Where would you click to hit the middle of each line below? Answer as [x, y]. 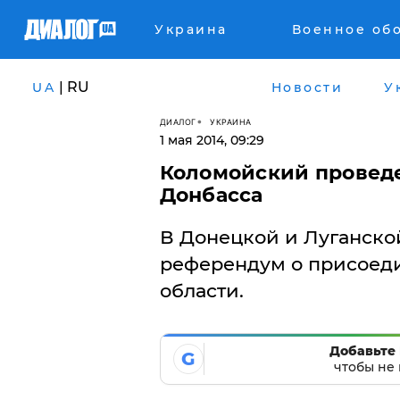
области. [201, 291]
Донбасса [211, 195]
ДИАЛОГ [178, 121]
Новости [307, 87]
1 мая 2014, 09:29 [212, 140]
